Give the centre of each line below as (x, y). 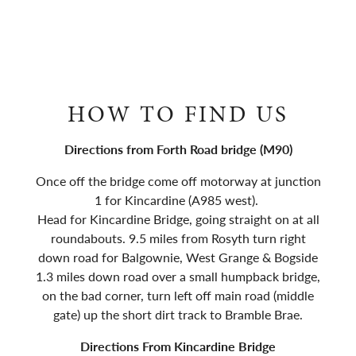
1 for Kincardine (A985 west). (178, 199)
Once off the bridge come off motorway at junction (178, 180)
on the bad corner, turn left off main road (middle (178, 295)
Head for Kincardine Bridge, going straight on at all (178, 219)
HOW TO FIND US (178, 113)
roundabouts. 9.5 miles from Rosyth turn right (178, 238)
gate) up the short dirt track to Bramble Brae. (178, 314)
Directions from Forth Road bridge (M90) (178, 149)
